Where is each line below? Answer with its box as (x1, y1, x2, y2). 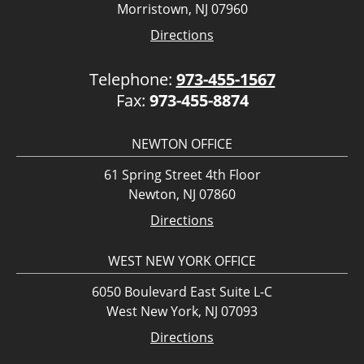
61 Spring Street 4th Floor (103, 166, 261, 184)
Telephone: (89, 68, 176, 91)
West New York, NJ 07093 (106, 302, 258, 321)
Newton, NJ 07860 (128, 185, 236, 204)
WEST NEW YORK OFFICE (108, 252, 256, 271)
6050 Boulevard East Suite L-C (92, 283, 272, 301)
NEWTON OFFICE (132, 135, 232, 154)
